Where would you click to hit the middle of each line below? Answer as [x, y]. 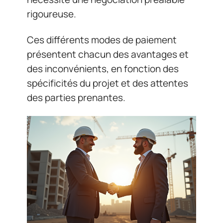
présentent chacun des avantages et [108, 54]
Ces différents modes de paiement [102, 40]
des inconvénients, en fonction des [103, 68]
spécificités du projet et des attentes [108, 83]
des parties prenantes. [76, 97]
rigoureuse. [52, 14]
